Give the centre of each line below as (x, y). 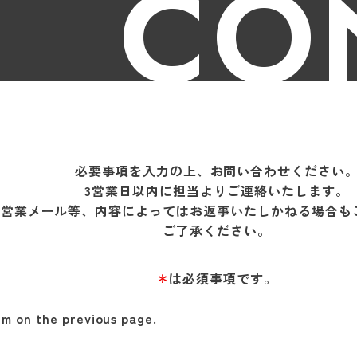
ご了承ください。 (217, 230)
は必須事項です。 (224, 278)
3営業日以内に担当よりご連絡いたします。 (217, 190)
